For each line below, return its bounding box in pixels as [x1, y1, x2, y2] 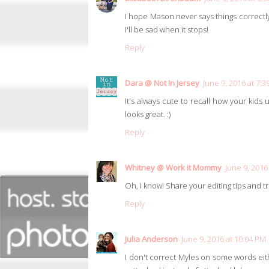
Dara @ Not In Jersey [125, 77, 199, 89]
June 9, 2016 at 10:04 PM [181, 234, 266, 245]
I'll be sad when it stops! [125, 24, 208, 35]
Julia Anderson [125, 234, 178, 245]
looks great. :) [125, 109, 171, 120]
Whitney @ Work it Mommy [125, 162, 222, 174]
